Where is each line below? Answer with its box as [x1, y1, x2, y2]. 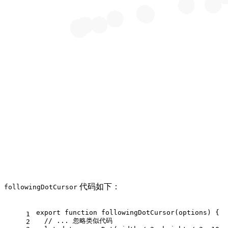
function [65, 209, 97, 217]
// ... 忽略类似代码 [44, 217, 112, 225]
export [36, 209, 61, 217]
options [179, 209, 207, 217]
